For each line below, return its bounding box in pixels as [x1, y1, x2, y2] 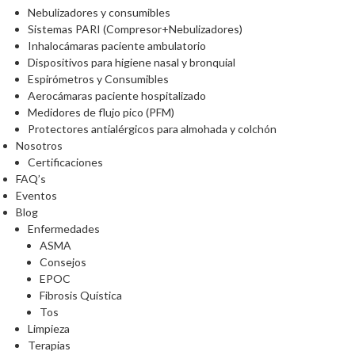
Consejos [40, 255, 86, 269]
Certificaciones [28, 155, 103, 170]
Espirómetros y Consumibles [28, 72, 169, 86]
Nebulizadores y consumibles [28, 6, 170, 20]
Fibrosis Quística [40, 288, 122, 303]
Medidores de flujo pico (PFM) [28, 105, 174, 120]
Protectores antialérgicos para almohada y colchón [28, 122, 277, 136]
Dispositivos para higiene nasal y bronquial [28, 55, 235, 70]
